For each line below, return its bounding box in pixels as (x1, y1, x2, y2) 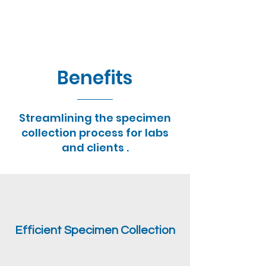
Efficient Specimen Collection (15, 224, 175, 236)
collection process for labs (21, 125, 169, 140)
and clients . (61, 140, 129, 155)
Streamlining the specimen (19, 110, 171, 125)
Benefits (57, 65, 132, 91)
